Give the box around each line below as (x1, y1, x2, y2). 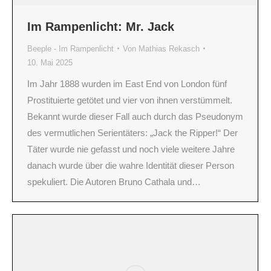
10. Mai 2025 (27, 57, 73, 67)
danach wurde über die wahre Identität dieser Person (27, 160, 234, 171)
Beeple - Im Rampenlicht (27, 44, 114, 53)
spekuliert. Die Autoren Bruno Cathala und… (27, 176, 201, 187)
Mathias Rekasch (139, 44, 200, 53)
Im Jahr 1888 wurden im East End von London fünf (27, 78, 227, 89)
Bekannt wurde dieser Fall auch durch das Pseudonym (27, 111, 243, 122)
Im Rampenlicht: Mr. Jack (27, 19, 174, 33)
